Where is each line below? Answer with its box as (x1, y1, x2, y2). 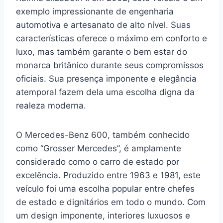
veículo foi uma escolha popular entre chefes (16, 184, 195, 194)
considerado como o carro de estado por (16, 157, 179, 167)
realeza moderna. (16, 101, 86, 111)
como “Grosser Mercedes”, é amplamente (16, 143, 181, 153)
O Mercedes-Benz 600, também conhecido (16, 130, 190, 140)
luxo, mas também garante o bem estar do (16, 47, 187, 57)
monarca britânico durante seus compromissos (16, 60, 204, 70)
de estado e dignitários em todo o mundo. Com (16, 197, 206, 207)
